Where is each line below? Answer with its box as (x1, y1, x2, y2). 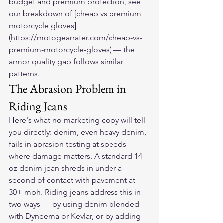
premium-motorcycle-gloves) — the (9, 45, 137, 54)
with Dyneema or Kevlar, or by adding (9, 211, 143, 221)
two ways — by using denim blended (9, 199, 141, 209)
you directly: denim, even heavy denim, (9, 127, 148, 137)
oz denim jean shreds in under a (9, 163, 124, 173)
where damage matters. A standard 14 (9, 151, 144, 161)
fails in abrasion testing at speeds (9, 139, 128, 149)
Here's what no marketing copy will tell (9, 115, 147, 125)
